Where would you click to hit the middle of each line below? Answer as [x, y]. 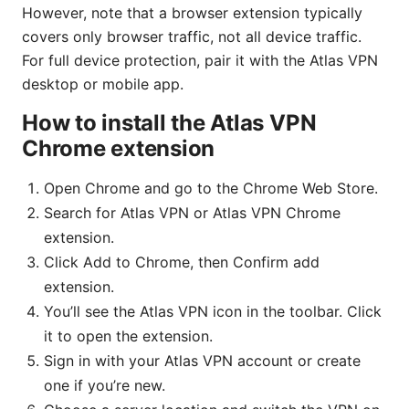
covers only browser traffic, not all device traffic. [192, 36]
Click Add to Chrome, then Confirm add [182, 262]
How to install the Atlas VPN [169, 122]
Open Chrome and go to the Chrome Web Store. [211, 188]
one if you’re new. [105, 385]
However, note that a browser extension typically [192, 12]
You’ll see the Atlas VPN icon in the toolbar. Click [213, 311]
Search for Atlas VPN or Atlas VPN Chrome [192, 212]
